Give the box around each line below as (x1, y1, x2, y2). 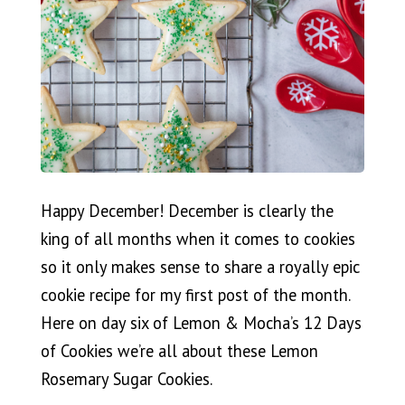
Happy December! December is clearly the (40, 200, 334, 222)
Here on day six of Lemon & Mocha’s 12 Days (40, 312, 362, 334)
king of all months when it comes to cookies (40, 228, 355, 250)
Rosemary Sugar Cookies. (40, 368, 212, 391)
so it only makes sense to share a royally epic (40, 256, 360, 278)
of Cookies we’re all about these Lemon (40, 340, 318, 363)
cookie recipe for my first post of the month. (40, 284, 350, 306)
